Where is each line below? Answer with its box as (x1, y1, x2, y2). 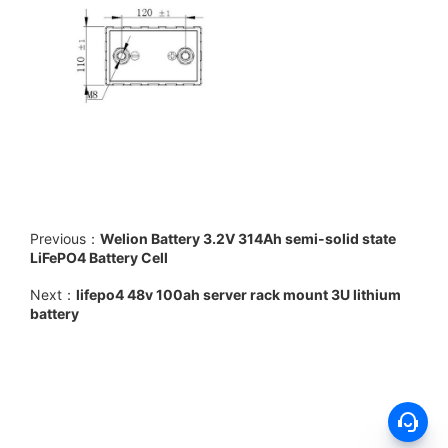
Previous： (30, 229, 100, 247)
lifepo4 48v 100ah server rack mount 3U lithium (76, 285, 401, 303)
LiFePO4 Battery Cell (30, 248, 168, 266)
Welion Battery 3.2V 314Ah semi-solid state (100, 229, 396, 247)
